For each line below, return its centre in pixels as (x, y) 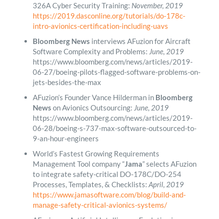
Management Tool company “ (78, 164)
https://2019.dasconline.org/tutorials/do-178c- (109, 15)
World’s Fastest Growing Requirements (96, 153)
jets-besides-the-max (67, 82)
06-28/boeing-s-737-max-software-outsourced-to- (114, 128)
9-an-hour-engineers (66, 138)
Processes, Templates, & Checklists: (90, 184)
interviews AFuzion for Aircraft (140, 41)
